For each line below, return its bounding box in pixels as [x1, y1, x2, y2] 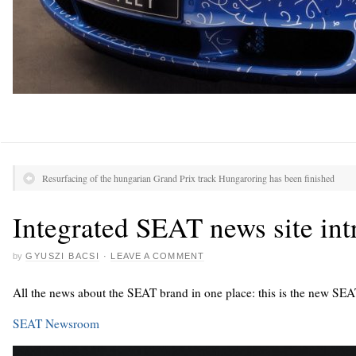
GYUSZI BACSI [25, 251, 100, 261]
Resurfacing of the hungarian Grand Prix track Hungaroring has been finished [42, 172, 335, 184]
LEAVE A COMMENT [110, 251, 204, 261]
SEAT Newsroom [13, 315, 99, 332]
